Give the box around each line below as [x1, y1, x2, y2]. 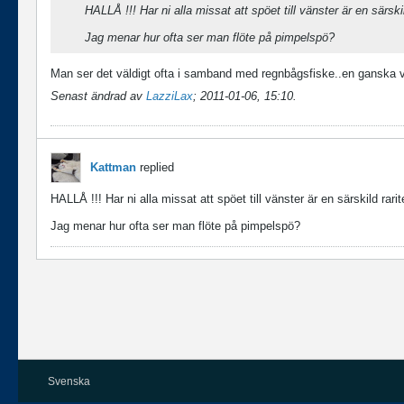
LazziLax [146, 89, 193, 103]
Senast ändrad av [50, 89, 146, 103]
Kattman [90, 161, 136, 174]
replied [136, 161, 174, 174]
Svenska [48, 375, 90, 388]
